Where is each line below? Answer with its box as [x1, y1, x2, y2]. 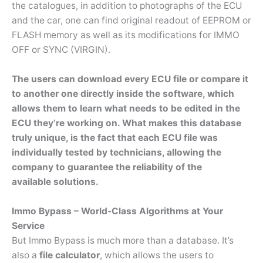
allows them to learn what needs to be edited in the [12, 102, 240, 114]
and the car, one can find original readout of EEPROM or [12, 15, 251, 26]
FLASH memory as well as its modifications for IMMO [12, 29, 240, 41]
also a [12, 249, 39, 261]
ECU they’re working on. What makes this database [12, 117, 241, 129]
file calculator [39, 249, 100, 261]
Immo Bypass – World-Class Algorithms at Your [12, 205, 223, 217]
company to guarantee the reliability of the [12, 161, 202, 173]
